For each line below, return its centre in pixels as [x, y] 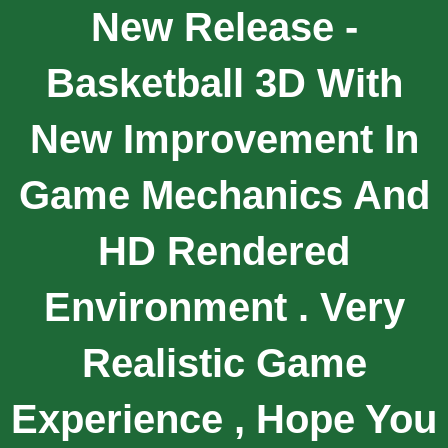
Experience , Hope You [224, 418]
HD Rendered [224, 250]
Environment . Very [224, 306]
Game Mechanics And [224, 194]
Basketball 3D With [224, 82]
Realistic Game [224, 362]
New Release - [224, 26]
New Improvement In [224, 138]
